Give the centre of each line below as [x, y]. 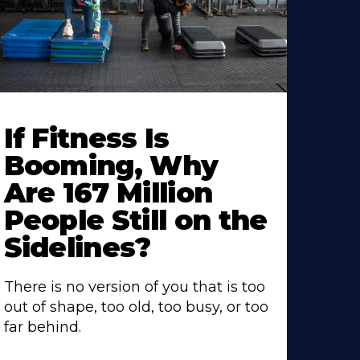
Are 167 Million [108, 193]
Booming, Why [111, 166]
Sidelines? [77, 248]
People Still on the [135, 221]
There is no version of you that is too [134, 287]
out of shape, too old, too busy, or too [136, 307]
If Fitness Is [86, 139]
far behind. [42, 327]
